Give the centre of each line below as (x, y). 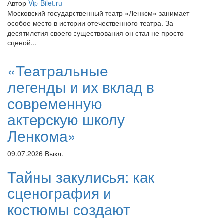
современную (55, 103)
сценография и (59, 192)
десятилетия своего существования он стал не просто (95, 32)
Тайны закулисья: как (81, 176)
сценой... (22, 42)
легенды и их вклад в (81, 86)
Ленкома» (42, 135)
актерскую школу (66, 119)
